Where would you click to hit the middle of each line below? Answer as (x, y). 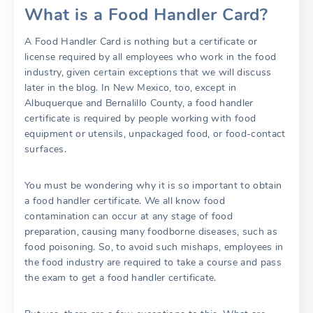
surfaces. (45, 149)
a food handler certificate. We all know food (125, 201)
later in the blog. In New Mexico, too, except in (131, 88)
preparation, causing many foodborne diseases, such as (151, 232)
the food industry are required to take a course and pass (153, 262)
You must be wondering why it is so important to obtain (153, 185)
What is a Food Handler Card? (146, 15)
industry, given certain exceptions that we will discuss (148, 72)
